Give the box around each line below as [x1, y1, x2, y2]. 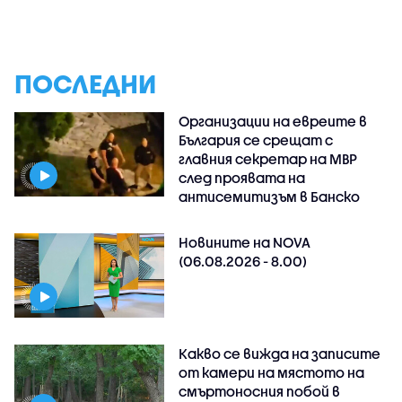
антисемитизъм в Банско [179, 188, 361, 205]
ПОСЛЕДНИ [14, 69, 156, 99]
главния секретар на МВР [179, 151, 358, 167]
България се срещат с [179, 132, 334, 148]
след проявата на [179, 170, 306, 186]
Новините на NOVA [179, 234, 311, 250]
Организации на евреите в [179, 113, 368, 129]
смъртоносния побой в [179, 382, 341, 399]
